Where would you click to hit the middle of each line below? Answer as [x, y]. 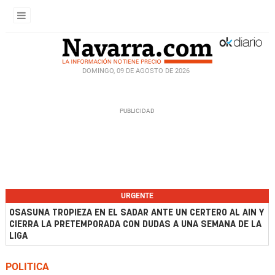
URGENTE [137, 196]
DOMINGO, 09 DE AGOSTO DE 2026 [136, 71]
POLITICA [27, 267]
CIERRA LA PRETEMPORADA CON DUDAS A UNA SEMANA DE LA [135, 224]
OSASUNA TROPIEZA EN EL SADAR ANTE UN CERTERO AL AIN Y [137, 213]
